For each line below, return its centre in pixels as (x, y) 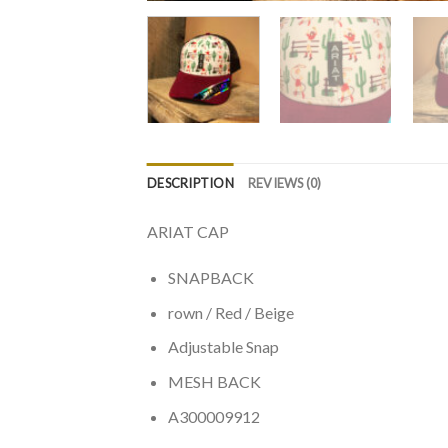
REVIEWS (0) (284, 183)
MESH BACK (214, 382)
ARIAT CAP (188, 232)
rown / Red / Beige (230, 312)
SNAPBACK (210, 278)
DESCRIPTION (190, 183)
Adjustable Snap (223, 347)
